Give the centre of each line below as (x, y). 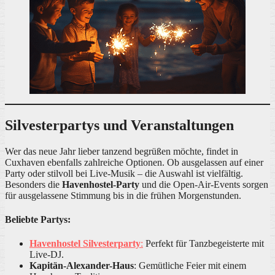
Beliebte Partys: (38, 219)
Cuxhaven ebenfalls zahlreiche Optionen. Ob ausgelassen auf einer (134, 162)
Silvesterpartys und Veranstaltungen (119, 125)
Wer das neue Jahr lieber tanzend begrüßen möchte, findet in (122, 151)
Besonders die (33, 184)
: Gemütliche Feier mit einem (190, 266)
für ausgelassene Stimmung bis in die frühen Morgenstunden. (123, 195)
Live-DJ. (47, 255)
